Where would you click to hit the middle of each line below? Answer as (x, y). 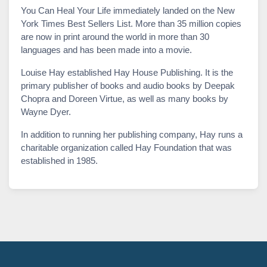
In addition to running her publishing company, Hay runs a (132, 134)
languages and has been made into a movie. (106, 49)
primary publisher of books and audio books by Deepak (128, 85)
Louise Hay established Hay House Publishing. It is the (127, 72)
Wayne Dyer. (46, 111)
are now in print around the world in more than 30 (115, 36)
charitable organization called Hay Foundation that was (126, 147)
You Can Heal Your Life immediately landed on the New (128, 10)
